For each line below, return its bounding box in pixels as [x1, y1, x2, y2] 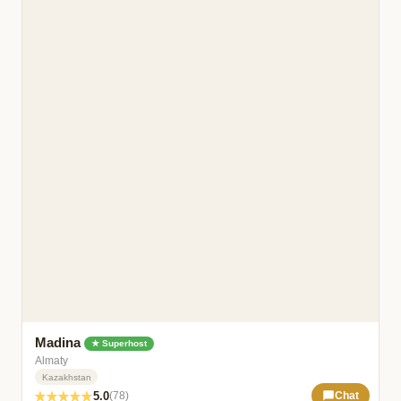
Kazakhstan [41, 371, 91, 382]
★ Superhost [91, 338, 148, 349]
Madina [35, 334, 85, 350]
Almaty [35, 354, 69, 367]
